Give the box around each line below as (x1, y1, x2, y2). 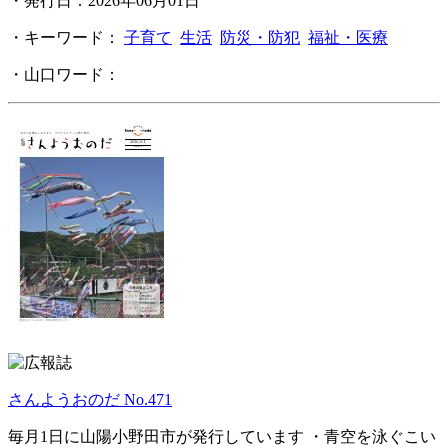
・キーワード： (8, 29, 124, 47)
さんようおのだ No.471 (8, 391, 172, 409)
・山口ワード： (8, 66, 124, 84)
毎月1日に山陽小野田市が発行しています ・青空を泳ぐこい (8, 428, 436, 446)
